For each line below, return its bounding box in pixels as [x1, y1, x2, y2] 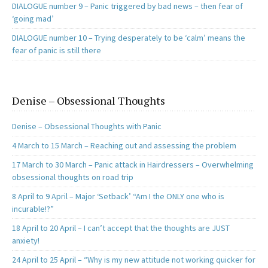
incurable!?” [12, 203, 54, 215]
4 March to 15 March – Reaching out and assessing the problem [12, 140, 236, 151]
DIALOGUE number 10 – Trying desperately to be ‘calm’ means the [12, 32, 245, 44]
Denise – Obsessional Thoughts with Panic [12, 121, 162, 132]
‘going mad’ [12, 13, 54, 25]
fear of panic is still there [12, 45, 101, 56]
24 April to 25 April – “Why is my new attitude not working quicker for [12, 254, 255, 266]
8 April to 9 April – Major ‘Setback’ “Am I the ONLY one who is [12, 191, 224, 202]
